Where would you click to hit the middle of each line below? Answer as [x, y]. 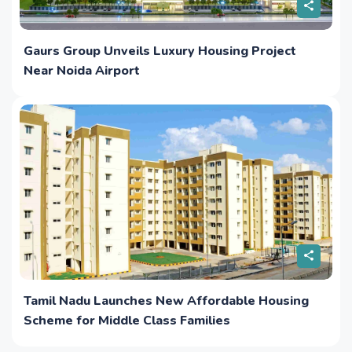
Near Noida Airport [82, 70]
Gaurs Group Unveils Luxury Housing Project [160, 51]
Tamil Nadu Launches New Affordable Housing [166, 301]
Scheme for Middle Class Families [127, 321]
